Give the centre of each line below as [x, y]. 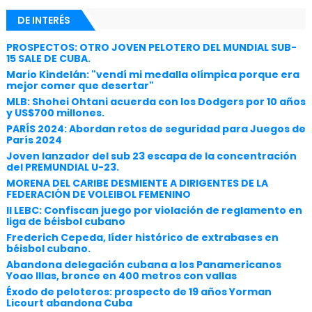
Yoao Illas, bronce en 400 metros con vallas [121, 276]
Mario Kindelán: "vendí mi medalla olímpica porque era [153, 75]
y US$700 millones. [55, 113]
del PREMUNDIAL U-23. [62, 167]
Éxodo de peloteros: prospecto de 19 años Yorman [139, 292]
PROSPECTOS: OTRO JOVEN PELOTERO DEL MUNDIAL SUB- [151, 48]
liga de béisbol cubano [65, 222]
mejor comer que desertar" [80, 86]
